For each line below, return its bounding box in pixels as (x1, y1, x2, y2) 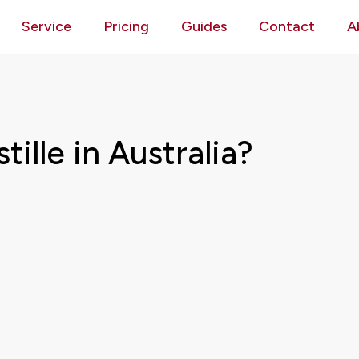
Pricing (103, 17, 150, 35)
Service (22, 17, 72, 35)
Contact (259, 17, 316, 35)
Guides (181, 17, 228, 35)
